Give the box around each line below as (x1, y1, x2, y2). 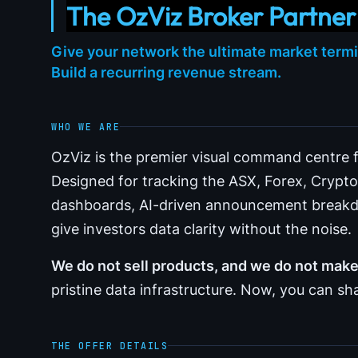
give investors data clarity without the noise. (51, 221, 352, 238)
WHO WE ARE (51, 120, 121, 133)
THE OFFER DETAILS (51, 340, 169, 352)
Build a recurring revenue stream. (51, 64, 281, 82)
